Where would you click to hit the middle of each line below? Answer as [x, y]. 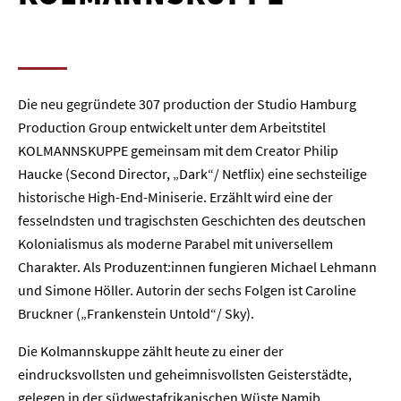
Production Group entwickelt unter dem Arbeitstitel [172, 127]
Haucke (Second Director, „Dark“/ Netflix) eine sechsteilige [192, 174]
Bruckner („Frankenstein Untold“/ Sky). [136, 313]
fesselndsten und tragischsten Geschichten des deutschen [192, 220]
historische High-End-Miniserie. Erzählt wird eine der [175, 197]
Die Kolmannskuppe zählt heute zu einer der [151, 351]
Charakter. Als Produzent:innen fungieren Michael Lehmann [197, 267]
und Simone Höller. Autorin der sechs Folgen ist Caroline [187, 290]
